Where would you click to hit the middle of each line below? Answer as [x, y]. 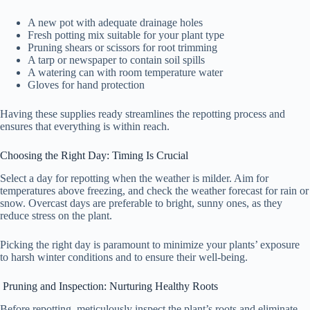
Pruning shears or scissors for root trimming [122, 48]
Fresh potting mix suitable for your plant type [126, 35]
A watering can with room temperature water [125, 73]
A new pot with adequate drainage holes [115, 23]
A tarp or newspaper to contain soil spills [116, 60]
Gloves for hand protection [86, 85]
